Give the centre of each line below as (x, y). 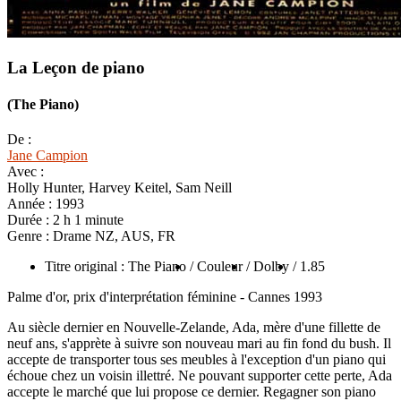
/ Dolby (268, 267)
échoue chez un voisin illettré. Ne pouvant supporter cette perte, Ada (200, 376)
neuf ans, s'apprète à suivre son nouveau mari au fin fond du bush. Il (199, 344)
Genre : (30, 236)
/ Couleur (216, 267)
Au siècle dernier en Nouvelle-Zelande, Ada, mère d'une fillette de (194, 328)
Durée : (30, 220)
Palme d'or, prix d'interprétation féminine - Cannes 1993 (165, 297)
